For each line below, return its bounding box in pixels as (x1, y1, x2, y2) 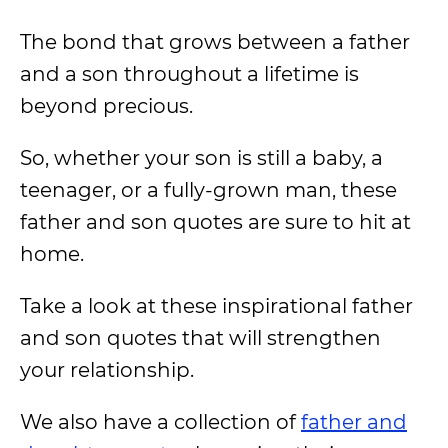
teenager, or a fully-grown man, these (20, 178, 397, 202)
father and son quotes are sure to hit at (20, 210, 411, 234)
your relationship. (20, 358, 194, 382)
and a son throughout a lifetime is (20, 62, 359, 86)
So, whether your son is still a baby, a (20, 146, 383, 170)
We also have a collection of (20, 410, 301, 434)
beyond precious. (20, 94, 198, 118)
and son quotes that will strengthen (20, 326, 381, 350)
